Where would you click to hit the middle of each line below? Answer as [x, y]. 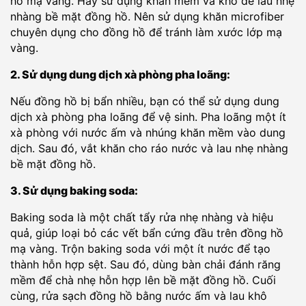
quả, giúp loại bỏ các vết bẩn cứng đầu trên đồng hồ [147, 233]
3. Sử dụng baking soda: [74, 191]
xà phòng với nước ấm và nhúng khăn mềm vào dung [148, 133]
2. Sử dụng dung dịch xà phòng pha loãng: [120, 74]
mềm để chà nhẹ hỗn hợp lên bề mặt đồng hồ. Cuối [143, 280]
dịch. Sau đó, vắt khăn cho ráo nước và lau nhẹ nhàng [149, 148]
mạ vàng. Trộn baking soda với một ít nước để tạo [140, 249]
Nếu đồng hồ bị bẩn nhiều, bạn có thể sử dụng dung [145, 101]
